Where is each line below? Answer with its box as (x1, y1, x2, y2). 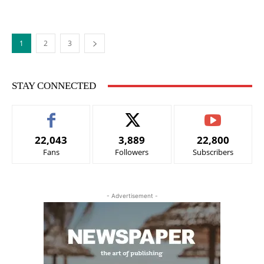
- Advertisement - (106, 192, 158, 200)
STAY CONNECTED (12, 80, 96, 92)
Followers (115, 147, 149, 158)
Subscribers (192, 147, 233, 158)
